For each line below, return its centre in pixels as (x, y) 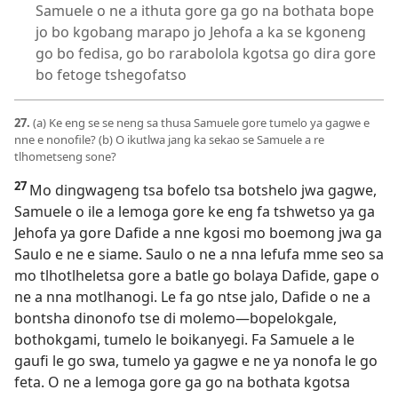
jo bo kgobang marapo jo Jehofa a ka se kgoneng (201, 32)
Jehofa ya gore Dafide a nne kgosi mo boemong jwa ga (198, 233)
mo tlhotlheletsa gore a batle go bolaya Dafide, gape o (197, 276)
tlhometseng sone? (65, 157)
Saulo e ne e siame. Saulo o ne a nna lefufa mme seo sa (199, 255)
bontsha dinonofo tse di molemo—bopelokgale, (175, 318)
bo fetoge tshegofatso (111, 75)
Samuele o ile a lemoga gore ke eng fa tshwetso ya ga (195, 212)
